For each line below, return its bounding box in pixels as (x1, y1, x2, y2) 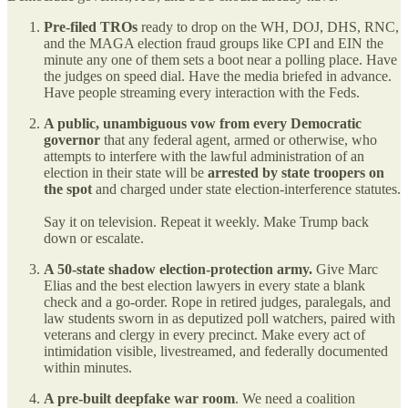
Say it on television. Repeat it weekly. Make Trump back (44, 213, 369, 229)
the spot (44, 180, 92, 197)
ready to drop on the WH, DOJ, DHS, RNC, (138, 18, 399, 35)
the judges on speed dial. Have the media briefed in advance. (44, 67, 392, 84)
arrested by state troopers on (208, 164, 384, 180)
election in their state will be (44, 164, 208, 180)
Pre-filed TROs (44, 18, 138, 35)
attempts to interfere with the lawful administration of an (44, 148, 364, 164)
